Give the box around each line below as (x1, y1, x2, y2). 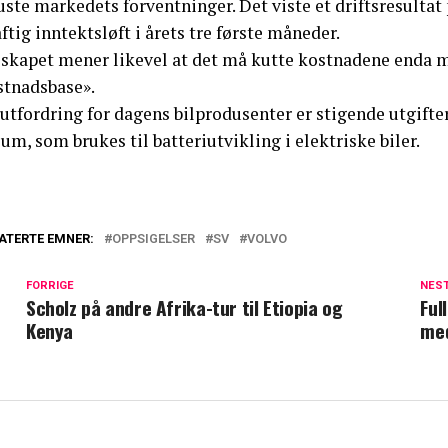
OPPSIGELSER (112, 231, 195, 246)
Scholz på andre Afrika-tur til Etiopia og (26, 293, 343, 322)
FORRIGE (26, 279, 74, 292)
